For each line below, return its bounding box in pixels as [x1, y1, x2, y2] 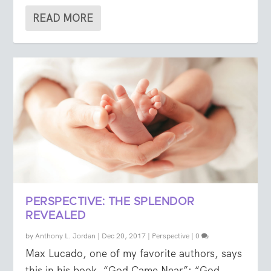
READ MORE [33, 11, 94, 25]
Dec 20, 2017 [102, 231, 146, 241]
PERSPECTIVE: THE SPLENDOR [25, 197, 195, 208]
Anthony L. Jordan [35, 231, 96, 241]
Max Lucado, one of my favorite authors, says [25, 247, 243, 261]
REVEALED [25, 211, 86, 222]
